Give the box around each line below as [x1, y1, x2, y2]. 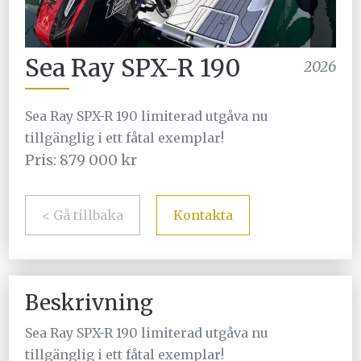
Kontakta [173, 207, 234, 224]
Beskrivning [25, 289, 154, 317]
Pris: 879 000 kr [25, 151, 138, 170]
